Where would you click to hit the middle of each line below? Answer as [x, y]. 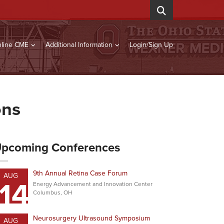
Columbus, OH [53, 192]
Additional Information [79, 45]
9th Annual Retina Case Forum [80, 173]
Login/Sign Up [151, 45]
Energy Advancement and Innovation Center [93, 184]
